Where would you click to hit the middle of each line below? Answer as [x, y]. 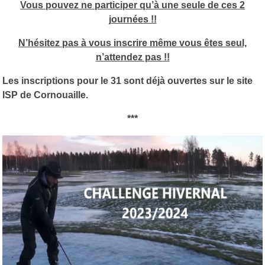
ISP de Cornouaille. [45, 95]
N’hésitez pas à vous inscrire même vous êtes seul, [132, 43]
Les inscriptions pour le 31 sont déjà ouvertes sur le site [127, 80]
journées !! [132, 19]
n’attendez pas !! [132, 57]
